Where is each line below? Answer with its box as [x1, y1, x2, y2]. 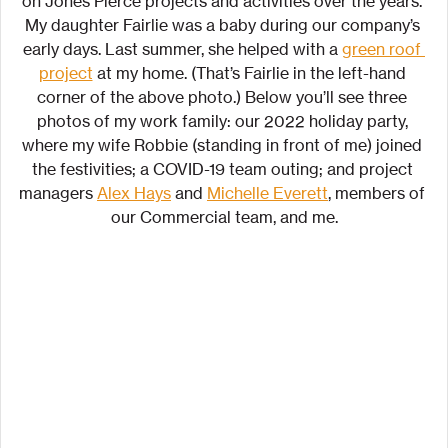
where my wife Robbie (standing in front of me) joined [22, 135, 426, 156]
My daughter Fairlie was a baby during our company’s [24, 15, 424, 36]
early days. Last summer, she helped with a [23, 39, 342, 60]
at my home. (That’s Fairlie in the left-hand [92, 63, 410, 84]
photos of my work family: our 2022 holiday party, [36, 111, 412, 132]
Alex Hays [97, 183, 171, 204]
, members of [328, 183, 429, 204]
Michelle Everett [207, 183, 328, 204]
